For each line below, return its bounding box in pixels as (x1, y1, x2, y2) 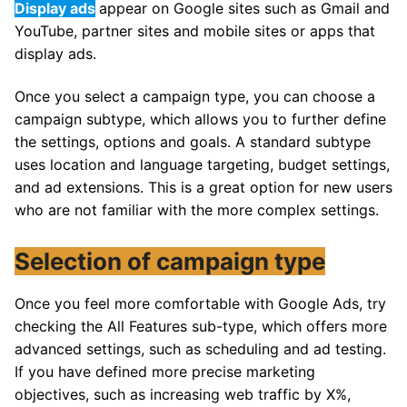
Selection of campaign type (15, 247, 325, 276)
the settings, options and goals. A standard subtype (15, 133, 371, 152)
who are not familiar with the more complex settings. (15, 201, 379, 220)
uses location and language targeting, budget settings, (15, 155, 390, 174)
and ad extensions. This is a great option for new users (15, 178, 392, 197)
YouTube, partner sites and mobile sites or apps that (15, 21, 375, 40)
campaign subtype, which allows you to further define (15, 110, 386, 129)
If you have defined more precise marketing (15, 362, 315, 382)
